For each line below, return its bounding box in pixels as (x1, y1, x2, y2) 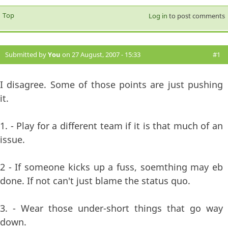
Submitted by (5, 49, 48, 59)
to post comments (167, 11, 225, 20)
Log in (148, 11, 167, 20)
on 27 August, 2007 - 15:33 (61, 49, 140, 59)
